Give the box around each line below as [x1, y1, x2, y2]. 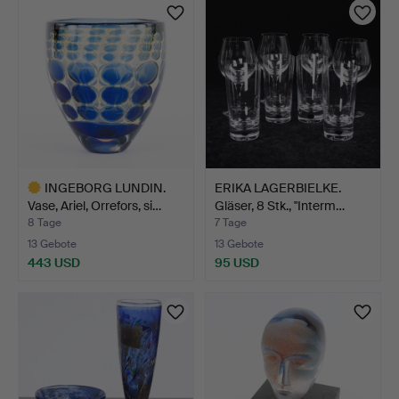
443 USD [28, 255, 80, 272]
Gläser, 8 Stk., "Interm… [215, 198, 345, 215]
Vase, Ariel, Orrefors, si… [28, 198, 161, 215]
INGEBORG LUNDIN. [45, 180, 166, 197]
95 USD [215, 255, 259, 272]
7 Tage [215, 216, 247, 231]
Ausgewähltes [18, 281, 97, 297]
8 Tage [28, 216, 61, 231]
